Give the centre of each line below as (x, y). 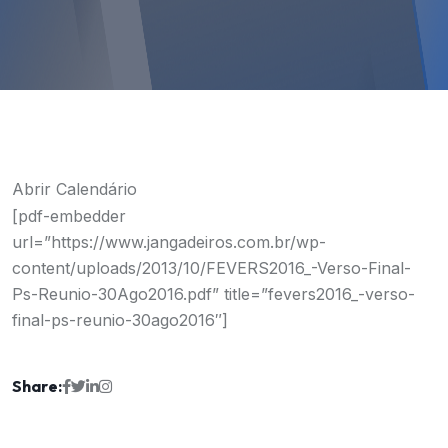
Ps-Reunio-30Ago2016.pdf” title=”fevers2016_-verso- (213, 294)
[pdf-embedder (69, 216)
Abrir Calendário (74, 189)
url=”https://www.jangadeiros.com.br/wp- (169, 242)
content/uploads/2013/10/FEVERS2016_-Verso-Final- (211, 268)
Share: (37, 385)
